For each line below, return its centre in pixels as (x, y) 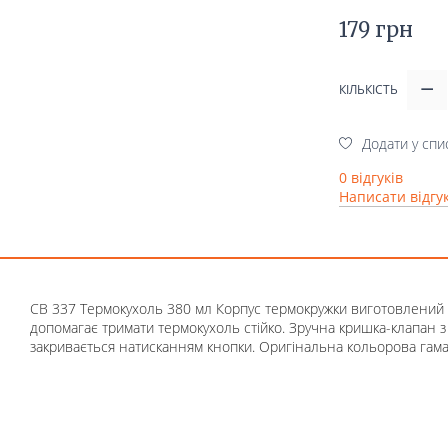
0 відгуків (371, 178)
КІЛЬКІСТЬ (368, 89)
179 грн (376, 30)
